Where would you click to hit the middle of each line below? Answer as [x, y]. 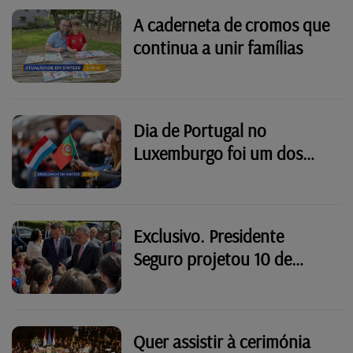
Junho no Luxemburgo [214, 281]
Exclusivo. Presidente [209, 236]
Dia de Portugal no [200, 130]
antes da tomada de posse [227, 304]
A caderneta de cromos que [232, 24]
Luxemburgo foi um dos [218, 153]
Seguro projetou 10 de [213, 258]
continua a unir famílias [218, 47]
